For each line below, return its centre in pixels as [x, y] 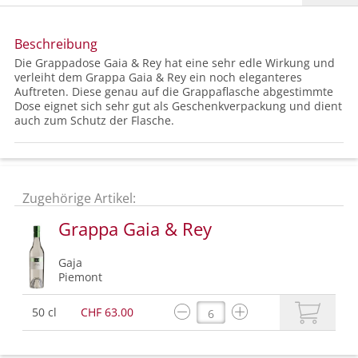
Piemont [80, 277]
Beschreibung [56, 44]
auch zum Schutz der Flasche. [94, 121]
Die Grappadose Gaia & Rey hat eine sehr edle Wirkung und [175, 63]
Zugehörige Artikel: [79, 199]
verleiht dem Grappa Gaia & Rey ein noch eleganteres [158, 78]
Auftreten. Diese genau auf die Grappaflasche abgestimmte [174, 92]
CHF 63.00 [107, 312]
